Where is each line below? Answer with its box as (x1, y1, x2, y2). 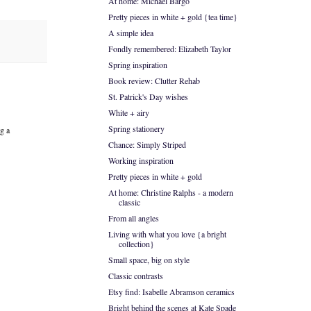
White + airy (108, 107, 149, 118)
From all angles (108, 212, 159, 224)
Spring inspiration (108, 59, 167, 70)
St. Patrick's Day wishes (108, 91, 188, 102)
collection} (118, 238, 154, 249)
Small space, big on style (108, 254, 190, 265)
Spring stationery (108, 123, 165, 134)
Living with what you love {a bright (108, 228, 226, 239)
